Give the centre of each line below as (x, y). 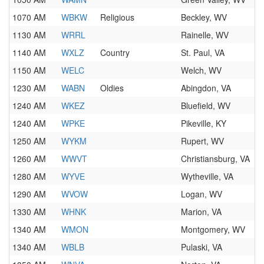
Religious (117, 17)
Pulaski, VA (202, 247)
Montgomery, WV (213, 229)
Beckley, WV (204, 17)
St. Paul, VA (203, 52)
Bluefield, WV (206, 105)
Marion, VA (201, 212)
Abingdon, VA (206, 88)
